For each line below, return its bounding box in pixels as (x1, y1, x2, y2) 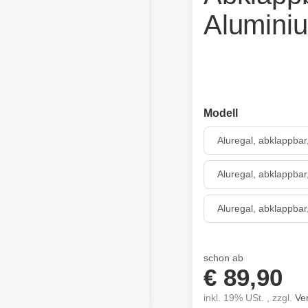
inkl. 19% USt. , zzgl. (203, 292, 295, 303)
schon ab (203, 252, 243, 263)
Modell (203, 107, 238, 119)
